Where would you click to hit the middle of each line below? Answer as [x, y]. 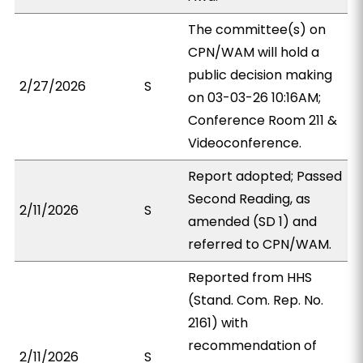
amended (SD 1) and [253, 222]
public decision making [261, 75]
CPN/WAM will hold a [254, 52]
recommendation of [253, 346]
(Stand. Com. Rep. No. [256, 300]
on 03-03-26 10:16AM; [255, 98]
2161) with [218, 323]
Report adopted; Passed [265, 176]
